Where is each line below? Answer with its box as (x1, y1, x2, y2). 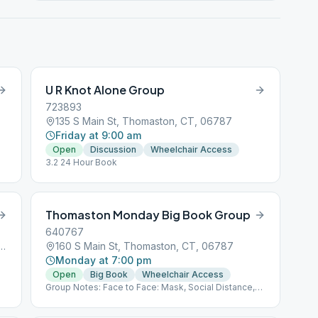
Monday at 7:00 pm (55, 254, 152, 266)
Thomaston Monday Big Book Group (45, 207, 251, 222)
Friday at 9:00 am (55, 129, 142, 141)
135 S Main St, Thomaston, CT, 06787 (55, 115, 233, 127)
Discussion (90, 144, 137, 155)
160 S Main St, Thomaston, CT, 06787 (55, 240, 234, 252)
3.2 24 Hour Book (45, 157, 118, 168)
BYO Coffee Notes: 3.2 (45, 293, 142, 304)
